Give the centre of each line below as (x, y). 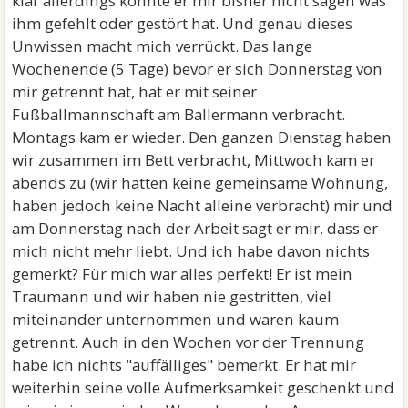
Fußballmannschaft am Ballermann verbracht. (179, 114)
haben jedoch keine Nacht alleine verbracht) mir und (203, 205)
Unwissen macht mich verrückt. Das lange (163, 46)
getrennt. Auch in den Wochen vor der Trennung (189, 342)
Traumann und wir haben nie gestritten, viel (172, 296)
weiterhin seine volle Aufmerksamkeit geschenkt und (204, 388)
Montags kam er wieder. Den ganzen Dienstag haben (202, 137)
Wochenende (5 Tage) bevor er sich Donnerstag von (198, 69)
